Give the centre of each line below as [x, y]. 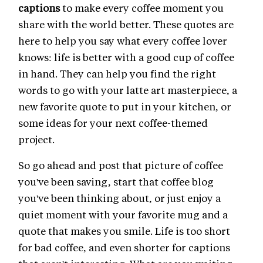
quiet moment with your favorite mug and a [123, 215]
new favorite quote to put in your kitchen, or [125, 107]
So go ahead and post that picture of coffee [121, 165]
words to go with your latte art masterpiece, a [128, 90]
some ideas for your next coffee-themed [113, 123]
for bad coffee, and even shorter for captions [124, 247]
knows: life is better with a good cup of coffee [126, 57]
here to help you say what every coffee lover [123, 41]
